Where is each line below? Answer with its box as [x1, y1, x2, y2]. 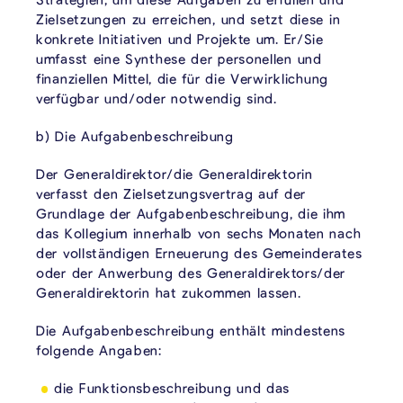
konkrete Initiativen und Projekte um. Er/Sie [36, 30, 324, 47]
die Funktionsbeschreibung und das [54, 379, 291, 396]
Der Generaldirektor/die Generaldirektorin [36, 165, 313, 182]
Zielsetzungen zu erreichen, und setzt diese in [36, 10, 341, 27]
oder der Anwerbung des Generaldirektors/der [36, 264, 346, 281]
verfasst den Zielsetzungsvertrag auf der [36, 184, 306, 201]
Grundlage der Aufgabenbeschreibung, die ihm [36, 204, 346, 221]
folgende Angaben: [36, 341, 162, 358]
